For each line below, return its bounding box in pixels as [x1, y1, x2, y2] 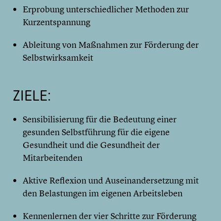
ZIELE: [13, 86, 51, 105]
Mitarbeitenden [23, 152, 82, 164]
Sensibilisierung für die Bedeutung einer [23, 113, 177, 125]
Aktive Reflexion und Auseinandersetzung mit [23, 175, 199, 186]
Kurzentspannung [23, 16, 90, 28]
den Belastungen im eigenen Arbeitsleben [23, 187, 183, 199]
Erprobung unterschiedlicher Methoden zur [23, 3, 189, 15]
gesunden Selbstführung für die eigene [23, 126, 170, 138]
